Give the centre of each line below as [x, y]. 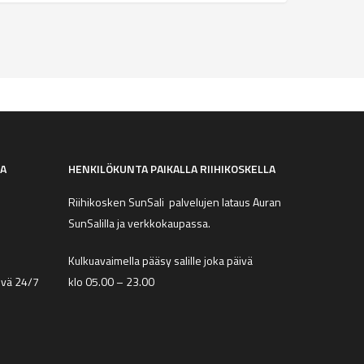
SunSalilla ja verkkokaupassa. [140, 223]
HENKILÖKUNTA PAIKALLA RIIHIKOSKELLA [172, 169]
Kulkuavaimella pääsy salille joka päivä [161, 261]
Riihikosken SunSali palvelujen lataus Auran [175, 202]
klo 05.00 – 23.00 [112, 282]
